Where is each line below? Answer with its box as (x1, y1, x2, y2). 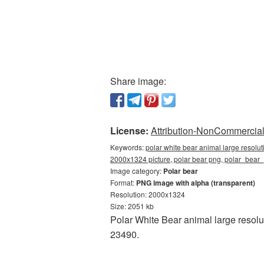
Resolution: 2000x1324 (110, 189, 185, 199)
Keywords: (110, 142, 146, 152)
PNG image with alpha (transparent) (136, 177, 255, 188)
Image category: (110, 166, 163, 176)
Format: (110, 177, 136, 187)
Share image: (110, 74, 166, 88)
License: (110, 124, 148, 137)
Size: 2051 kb (110, 201, 154, 211)
